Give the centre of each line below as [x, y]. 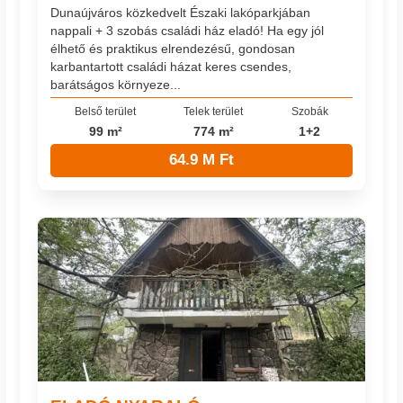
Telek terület [214, 111]
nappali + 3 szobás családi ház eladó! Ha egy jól [188, 31]
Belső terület [106, 111]
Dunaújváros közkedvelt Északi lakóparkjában [181, 13]
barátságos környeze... [116, 85]
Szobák [309, 111]
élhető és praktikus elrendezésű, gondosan [173, 49]
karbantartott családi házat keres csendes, [171, 67]
